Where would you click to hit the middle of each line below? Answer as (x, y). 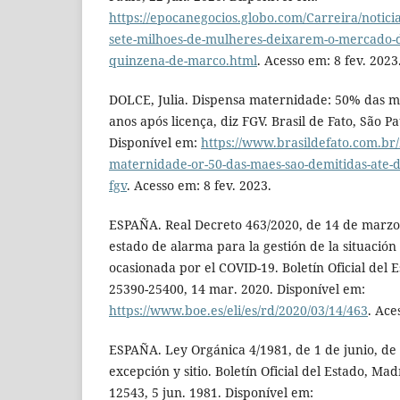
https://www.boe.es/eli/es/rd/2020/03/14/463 (238, 311)
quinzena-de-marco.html (183, 61)
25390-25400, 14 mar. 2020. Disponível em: (237, 289)
